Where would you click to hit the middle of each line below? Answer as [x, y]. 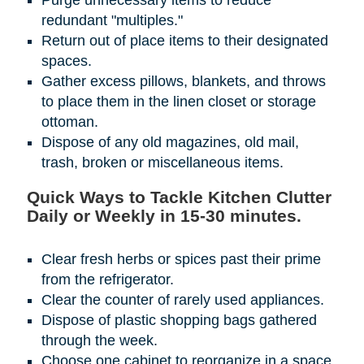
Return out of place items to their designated [184, 41]
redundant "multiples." [112, 21]
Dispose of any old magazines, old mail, [170, 143]
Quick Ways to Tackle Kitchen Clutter [179, 197]
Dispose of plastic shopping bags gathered [179, 321]
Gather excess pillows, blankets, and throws [183, 82]
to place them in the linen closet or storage [178, 102]
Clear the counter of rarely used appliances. [182, 300]
